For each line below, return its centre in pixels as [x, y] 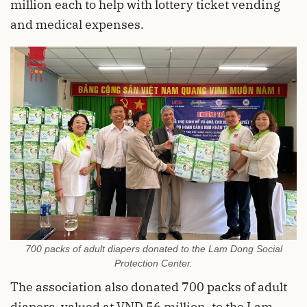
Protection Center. [153, 263]
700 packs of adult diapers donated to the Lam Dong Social [153, 249]
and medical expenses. [77, 25]
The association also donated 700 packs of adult [149, 287]
